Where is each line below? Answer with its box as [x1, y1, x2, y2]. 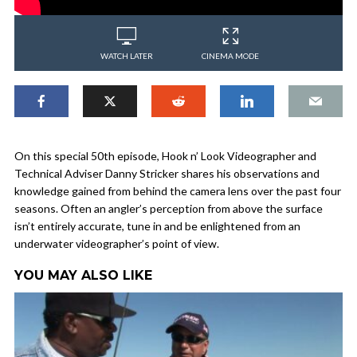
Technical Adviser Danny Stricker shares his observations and [14, 167, 320, 181]
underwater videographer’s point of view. [14, 237, 219, 251]
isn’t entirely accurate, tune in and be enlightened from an [14, 219, 300, 233]
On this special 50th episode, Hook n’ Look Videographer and [14, 149, 316, 163]
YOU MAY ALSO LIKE [14, 268, 152, 284]
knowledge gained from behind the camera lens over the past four [14, 184, 341, 198]
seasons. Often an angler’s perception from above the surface [14, 202, 323, 216]
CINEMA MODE [202, 51, 259, 61]
